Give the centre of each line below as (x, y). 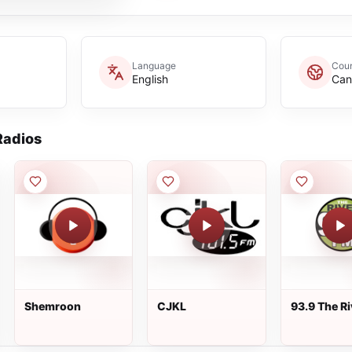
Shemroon (52, 306)
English (150, 79)
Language (154, 65)
